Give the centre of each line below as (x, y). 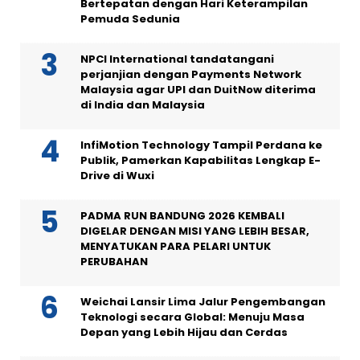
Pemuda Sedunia (130, 18)
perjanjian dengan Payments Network (191, 74)
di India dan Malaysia (143, 104)
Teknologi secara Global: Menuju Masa (192, 317)
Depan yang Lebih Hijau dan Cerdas (184, 332)
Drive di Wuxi (117, 175)
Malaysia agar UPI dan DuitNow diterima (198, 89)
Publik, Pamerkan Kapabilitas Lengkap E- (200, 160)
